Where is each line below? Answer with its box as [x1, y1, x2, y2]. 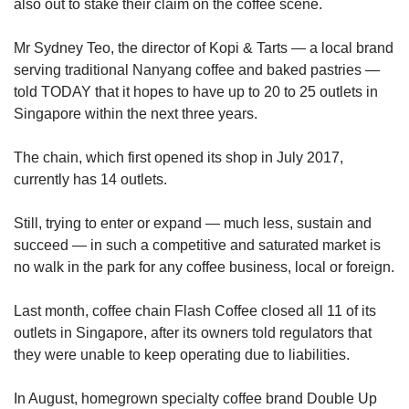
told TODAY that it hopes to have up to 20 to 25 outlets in [14, 84, 378, 100]
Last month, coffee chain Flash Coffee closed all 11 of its [14, 303, 376, 320]
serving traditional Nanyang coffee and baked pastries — [14, 62, 380, 79]
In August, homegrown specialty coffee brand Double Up [14, 391, 377, 407]
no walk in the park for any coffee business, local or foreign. [14, 259, 394, 276]
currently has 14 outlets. [14, 172, 167, 188]
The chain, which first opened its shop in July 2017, [14, 150, 343, 166]
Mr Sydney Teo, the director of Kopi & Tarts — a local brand [14, 40, 393, 57]
